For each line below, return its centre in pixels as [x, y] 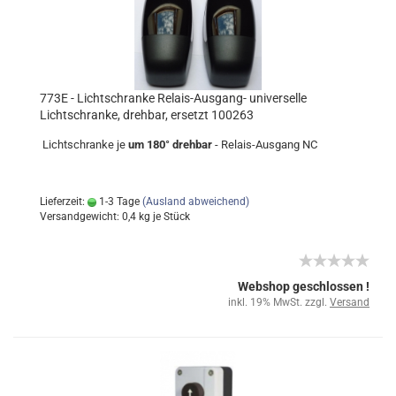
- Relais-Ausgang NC [266, 145]
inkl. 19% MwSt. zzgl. [279, 302]
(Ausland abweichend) [196, 202]
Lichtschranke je [84, 145]
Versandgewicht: [81, 217]
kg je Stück [163, 217]
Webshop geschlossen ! [304, 286]
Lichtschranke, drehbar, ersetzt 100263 [147, 115]
